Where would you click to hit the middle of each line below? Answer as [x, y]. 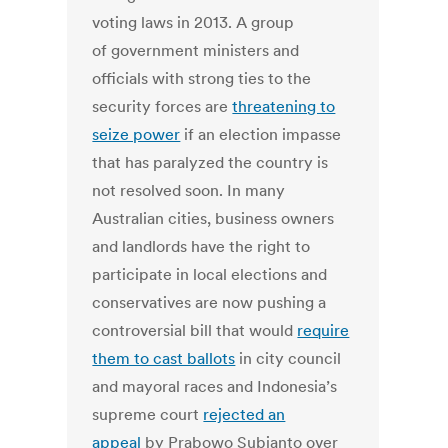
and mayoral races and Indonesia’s [215, 386]
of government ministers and [196, 50]
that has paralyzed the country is [210, 162]
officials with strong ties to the [202, 78]
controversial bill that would [195, 330]
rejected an [244, 414]
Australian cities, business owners [213, 218]
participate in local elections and [210, 274]
